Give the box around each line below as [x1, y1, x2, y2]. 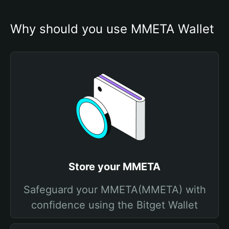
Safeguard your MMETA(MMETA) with [23, 184, 206, 196]
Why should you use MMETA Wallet [10, 21, 214, 36]
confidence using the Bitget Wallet [31, 199, 198, 211]
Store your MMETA [68, 161, 161, 173]
